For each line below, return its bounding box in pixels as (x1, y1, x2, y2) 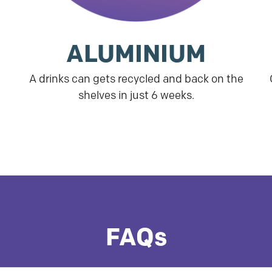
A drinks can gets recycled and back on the (29, 72, 243, 86)
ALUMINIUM (66, 38, 206, 69)
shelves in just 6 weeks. (78, 89, 194, 103)
